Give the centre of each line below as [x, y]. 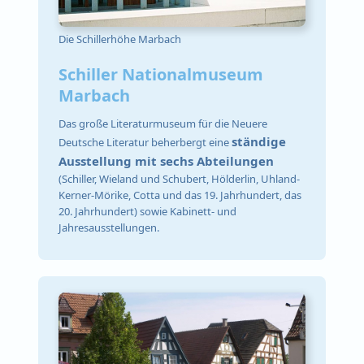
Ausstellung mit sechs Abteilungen [167, 160]
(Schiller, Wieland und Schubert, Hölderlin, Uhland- [180, 178]
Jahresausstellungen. [109, 227]
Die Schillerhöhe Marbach [121, 39]
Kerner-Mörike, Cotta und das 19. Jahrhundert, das [180, 195]
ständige [259, 141]
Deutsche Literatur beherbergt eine [145, 142]
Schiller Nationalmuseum [161, 75]
